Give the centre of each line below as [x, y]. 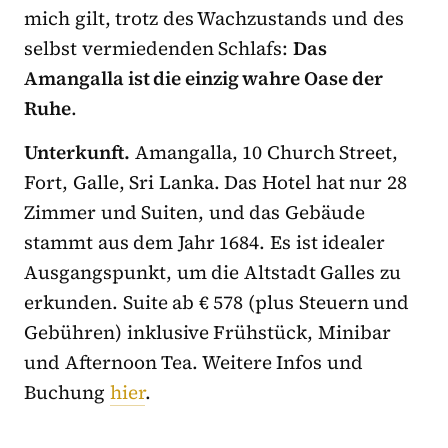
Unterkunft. [77, 151]
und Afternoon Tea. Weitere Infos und [194, 361]
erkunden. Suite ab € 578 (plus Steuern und [217, 301]
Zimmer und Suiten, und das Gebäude [195, 211]
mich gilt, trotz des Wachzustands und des [214, 17]
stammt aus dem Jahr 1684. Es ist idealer [205, 241]
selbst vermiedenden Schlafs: [158, 47]
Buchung [67, 391]
